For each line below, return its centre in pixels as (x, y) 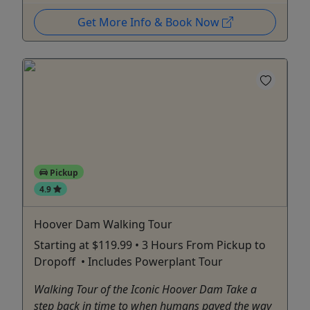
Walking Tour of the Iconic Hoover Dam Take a (145, 290)
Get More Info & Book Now (149, 22)
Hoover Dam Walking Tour (103, 225)
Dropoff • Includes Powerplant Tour (128, 262)
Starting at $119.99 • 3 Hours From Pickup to (150, 245)
